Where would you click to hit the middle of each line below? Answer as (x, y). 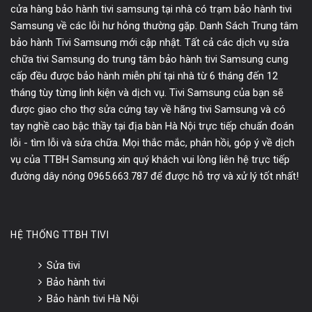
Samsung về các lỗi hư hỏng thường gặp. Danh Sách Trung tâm (154, 25)
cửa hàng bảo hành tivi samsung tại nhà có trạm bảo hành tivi (151, 9)
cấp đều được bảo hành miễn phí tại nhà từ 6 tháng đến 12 (144, 76)
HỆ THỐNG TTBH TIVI (60, 234)
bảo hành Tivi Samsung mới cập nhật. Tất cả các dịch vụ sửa (150, 42)
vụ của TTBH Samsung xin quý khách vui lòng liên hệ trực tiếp (150, 159)
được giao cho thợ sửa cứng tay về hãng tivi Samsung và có (148, 109)
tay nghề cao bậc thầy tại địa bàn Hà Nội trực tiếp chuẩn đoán (152, 126)
